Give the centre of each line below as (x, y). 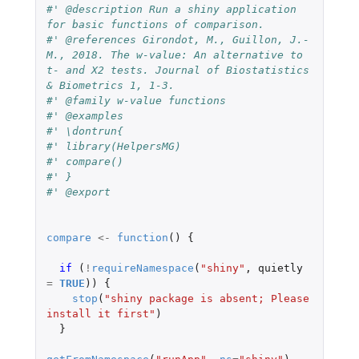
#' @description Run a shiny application (171, 9)
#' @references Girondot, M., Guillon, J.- (177, 39)
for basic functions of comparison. (155, 24)
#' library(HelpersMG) (113, 146)
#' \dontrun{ (85, 131)
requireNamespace (142, 268)
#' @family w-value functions (136, 100)
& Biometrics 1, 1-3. (110, 85)
